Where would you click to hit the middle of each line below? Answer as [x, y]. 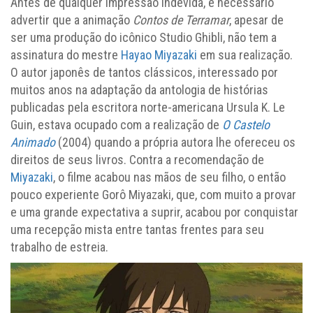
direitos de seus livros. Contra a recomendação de [137, 160]
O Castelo [246, 125]
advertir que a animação [72, 20]
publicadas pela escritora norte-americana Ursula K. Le [148, 108]
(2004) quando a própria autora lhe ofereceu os [175, 143]
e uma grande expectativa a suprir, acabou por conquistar [154, 212]
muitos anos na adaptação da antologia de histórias [139, 90]
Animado [33, 143]
